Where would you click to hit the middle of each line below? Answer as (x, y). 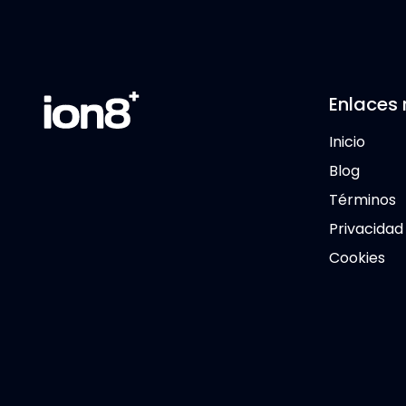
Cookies (357, 257)
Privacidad (366, 228)
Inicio (347, 141)
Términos (362, 199)
